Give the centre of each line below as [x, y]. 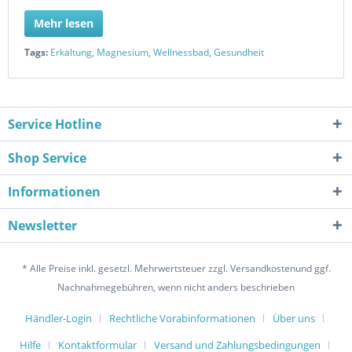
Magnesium [123, 52]
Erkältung [71, 52]
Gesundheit [239, 52]
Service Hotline [55, 124]
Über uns [294, 319]
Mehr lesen [64, 23]
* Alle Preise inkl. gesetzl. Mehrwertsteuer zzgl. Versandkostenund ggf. [176, 269]
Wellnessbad [181, 52]
